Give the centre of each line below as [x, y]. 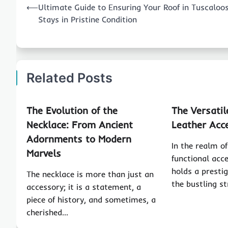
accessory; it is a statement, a [84, 187]
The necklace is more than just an [90, 174]
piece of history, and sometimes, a [91, 200]
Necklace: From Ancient [80, 125]
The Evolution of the [72, 111]
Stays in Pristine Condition [88, 20]
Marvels [44, 153]
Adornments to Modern [79, 139]
